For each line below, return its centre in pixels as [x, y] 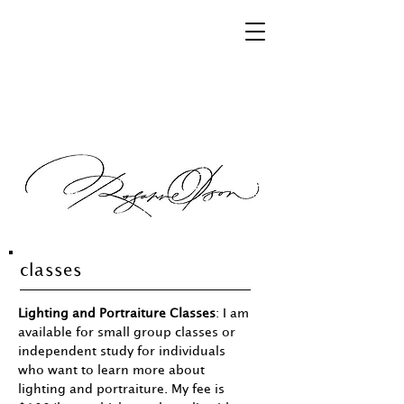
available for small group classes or [127, 332]
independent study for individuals [122, 351]
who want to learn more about [111, 370]
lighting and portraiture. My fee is [121, 389]
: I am [232, 313]
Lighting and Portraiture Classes [117, 313]
